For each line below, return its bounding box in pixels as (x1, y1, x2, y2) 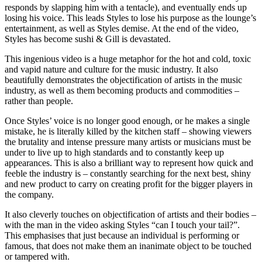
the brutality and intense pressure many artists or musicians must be (5, 136, 251, 147)
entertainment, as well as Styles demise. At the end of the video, (5, 23, 239, 33)
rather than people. (5, 95, 73, 106)
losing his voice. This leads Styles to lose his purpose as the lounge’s (5, 12, 256, 23)
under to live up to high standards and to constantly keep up (5, 147, 224, 157)
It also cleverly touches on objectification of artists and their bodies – (5, 209, 256, 219)
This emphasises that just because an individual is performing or (5, 230, 239, 240)
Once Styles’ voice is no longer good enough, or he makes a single (5, 115, 250, 126)
